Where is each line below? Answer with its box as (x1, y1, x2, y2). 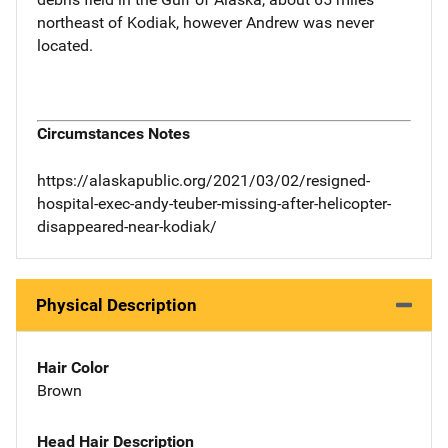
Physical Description (36, 295, 197, 315)
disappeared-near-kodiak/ (37, 217, 217, 236)
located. (37, 35, 93, 55)
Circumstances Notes (37, 124, 190, 144)
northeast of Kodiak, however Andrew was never (37, 12, 374, 32)
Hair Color (37, 358, 109, 377)
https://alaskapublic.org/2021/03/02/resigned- (37, 171, 370, 190)
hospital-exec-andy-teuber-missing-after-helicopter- (37, 194, 391, 213)
